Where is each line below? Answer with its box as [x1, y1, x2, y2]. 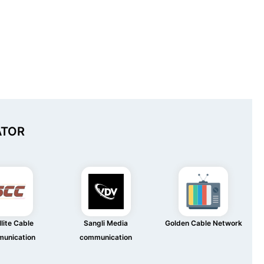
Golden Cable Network [164, 219, 242, 227]
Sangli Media [84, 219, 128, 227]
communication [80, 233, 133, 242]
